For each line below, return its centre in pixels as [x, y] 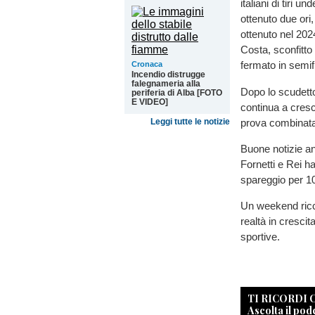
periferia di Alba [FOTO [177, 93]
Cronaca [147, 64]
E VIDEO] [150, 102]
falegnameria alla [166, 84]
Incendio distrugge [168, 75]
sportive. [260, 236]
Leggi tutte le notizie [190, 122]
